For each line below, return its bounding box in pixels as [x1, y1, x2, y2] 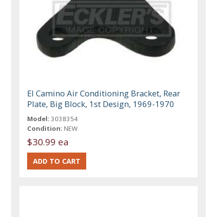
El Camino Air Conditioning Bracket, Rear [27, 87, 181, 99]
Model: [27, 114, 50, 123]
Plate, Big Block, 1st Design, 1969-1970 [27, 98, 175, 109]
